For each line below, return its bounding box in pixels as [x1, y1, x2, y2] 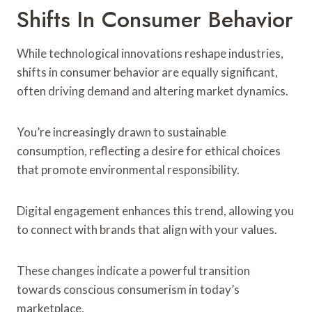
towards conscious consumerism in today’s [17, 281, 240, 297]
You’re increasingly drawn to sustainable [17, 124, 226, 139]
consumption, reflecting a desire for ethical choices [17, 143, 281, 158]
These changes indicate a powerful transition [17, 263, 250, 278]
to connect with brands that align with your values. [17, 221, 277, 237]
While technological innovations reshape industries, [17, 45, 283, 61]
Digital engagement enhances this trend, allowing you [17, 203, 294, 218]
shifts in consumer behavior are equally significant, [17, 64, 278, 79]
